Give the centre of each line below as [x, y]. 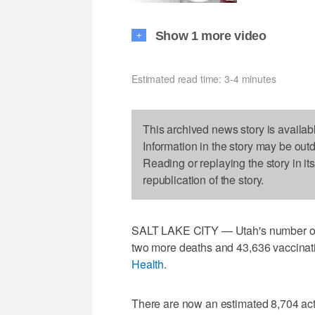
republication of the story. [204, 180]
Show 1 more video [211, 36]
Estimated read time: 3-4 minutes [204, 79]
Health [148, 264]
